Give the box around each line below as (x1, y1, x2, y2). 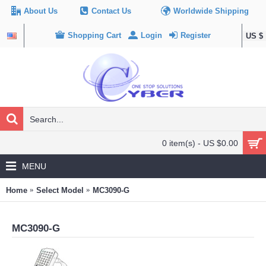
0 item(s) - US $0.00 (162, 138, 238, 148)
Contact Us (91, 6, 131, 15)
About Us (23, 6, 58, 15)
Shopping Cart (68, 30, 121, 40)
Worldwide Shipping (173, 6, 249, 15)
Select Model (36, 185, 84, 195)
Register (180, 30, 211, 40)
